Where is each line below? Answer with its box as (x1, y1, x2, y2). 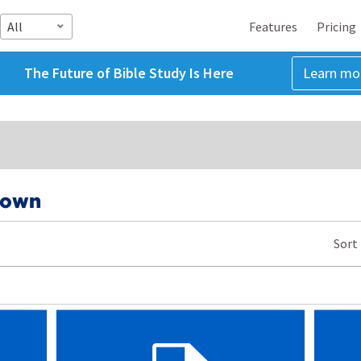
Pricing (317, 18, 356, 35)
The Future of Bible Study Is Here (23, 64, 234, 82)
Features (249, 18, 297, 35)
